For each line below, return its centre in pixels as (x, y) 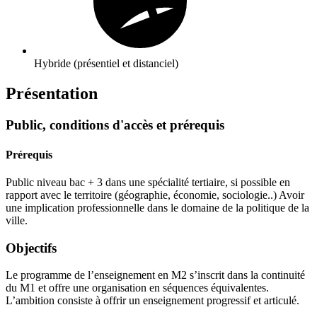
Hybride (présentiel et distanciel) (106, 64)
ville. (17, 220)
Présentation (52, 94)
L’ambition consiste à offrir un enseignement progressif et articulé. (152, 301)
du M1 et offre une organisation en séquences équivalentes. (137, 288)
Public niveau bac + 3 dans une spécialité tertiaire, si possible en (148, 182)
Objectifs (31, 248)
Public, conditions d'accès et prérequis (115, 125)
